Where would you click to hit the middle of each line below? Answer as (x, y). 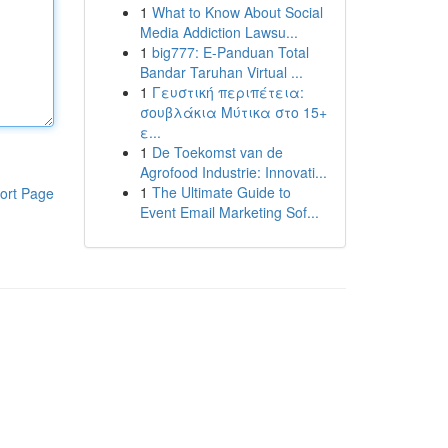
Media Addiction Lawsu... (218, 32)
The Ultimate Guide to (221, 192)
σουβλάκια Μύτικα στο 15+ (233, 112)
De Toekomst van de (217, 152)
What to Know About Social (237, 12)
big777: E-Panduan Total (230, 52)
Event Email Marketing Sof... (229, 212)
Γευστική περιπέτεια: (227, 92)
